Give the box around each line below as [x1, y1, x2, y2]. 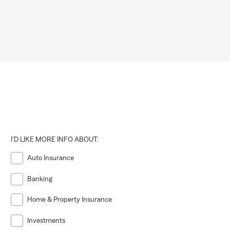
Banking [27, 175, 53, 183]
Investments [27, 217, 66, 224]
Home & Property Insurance [27, 196, 112, 204]
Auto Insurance [27, 155, 74, 162]
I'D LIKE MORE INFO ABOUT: [11, 136, 99, 144]
